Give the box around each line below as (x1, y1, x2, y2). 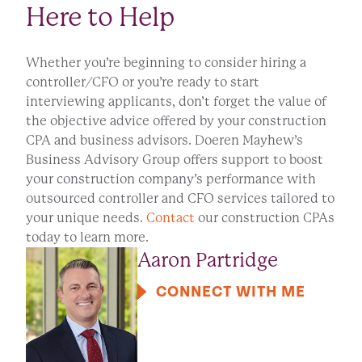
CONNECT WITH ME (156, 283, 305, 302)
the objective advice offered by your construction (26, 113, 326, 129)
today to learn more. (26, 229, 149, 246)
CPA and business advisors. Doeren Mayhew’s (26, 133, 303, 149)
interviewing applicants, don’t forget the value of (26, 94, 326, 110)
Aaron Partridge (137, 249, 278, 272)
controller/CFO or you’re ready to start (26, 74, 259, 90)
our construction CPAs (195, 210, 335, 226)
